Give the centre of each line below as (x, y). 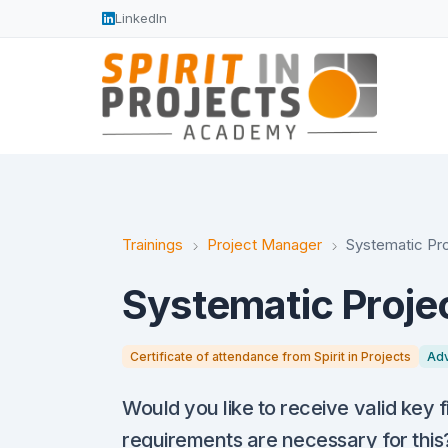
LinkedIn (141, 18)
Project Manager (264, 245)
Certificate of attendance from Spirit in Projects (270, 356)
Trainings (152, 245)
